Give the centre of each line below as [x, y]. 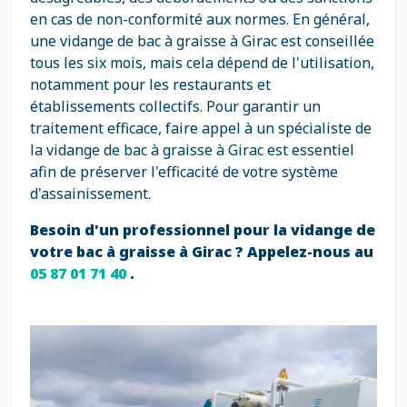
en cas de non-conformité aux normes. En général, [200, 19]
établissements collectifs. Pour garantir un [175, 106]
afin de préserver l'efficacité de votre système [184, 172]
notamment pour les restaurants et [150, 84]
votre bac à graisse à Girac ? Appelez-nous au [202, 252]
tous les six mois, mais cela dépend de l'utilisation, [202, 63]
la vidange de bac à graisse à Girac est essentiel [192, 150]
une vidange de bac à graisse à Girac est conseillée [202, 41]
